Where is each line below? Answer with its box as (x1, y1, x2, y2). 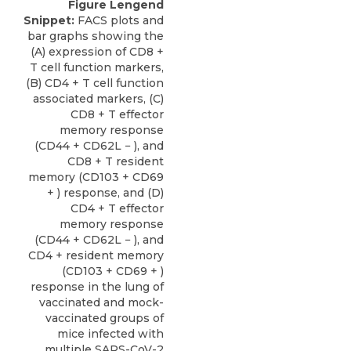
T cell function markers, (30, 60, 164, 74)
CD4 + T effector (71, 201, 164, 215)
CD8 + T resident (67, 154, 164, 168)
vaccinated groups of (45, 310, 164, 325)
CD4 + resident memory (28, 248, 164, 262)
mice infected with (57, 326, 164, 341)
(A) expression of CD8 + (31, 44, 164, 59)
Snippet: (24, 13, 74, 27)
